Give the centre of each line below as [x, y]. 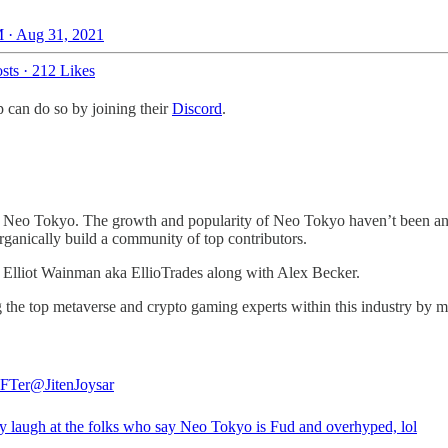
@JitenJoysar [72, 384]
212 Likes [63, 71]
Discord [197, 109]
